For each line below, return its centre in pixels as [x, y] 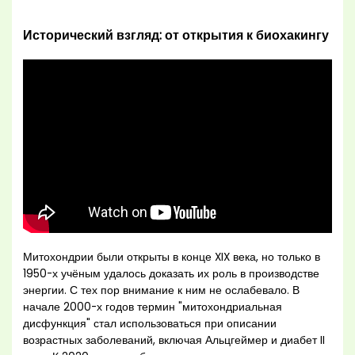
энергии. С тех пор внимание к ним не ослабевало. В [162, 291]
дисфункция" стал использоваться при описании [150, 324]
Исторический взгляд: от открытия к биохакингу [176, 35]
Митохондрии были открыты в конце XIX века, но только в [172, 258]
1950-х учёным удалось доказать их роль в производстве [172, 274]
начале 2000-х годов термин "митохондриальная [153, 307]
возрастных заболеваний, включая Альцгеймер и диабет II [174, 341]
